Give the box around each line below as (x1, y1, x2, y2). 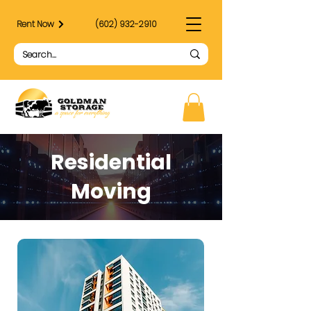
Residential (51, 147, 171, 177)
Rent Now (17, 18, 54, 30)
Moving (71, 176, 151, 206)
